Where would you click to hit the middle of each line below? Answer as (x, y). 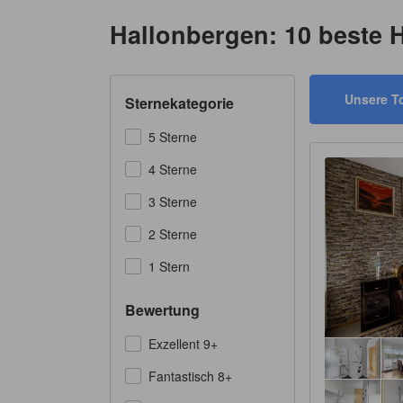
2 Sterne (173, 234)
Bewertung (162, 310)
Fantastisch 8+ (190, 376)
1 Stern (169, 266)
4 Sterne (173, 169)
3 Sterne (173, 201)
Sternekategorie (179, 103)
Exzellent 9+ (183, 344)
